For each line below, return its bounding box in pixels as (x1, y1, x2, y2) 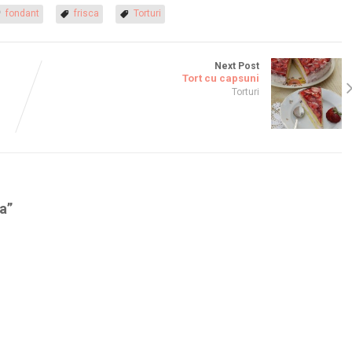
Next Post (214, 60, 259, 71)
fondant (5, 7, 39, 19)
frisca (74, 7, 99, 19)
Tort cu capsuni (181, 71, 259, 84)
